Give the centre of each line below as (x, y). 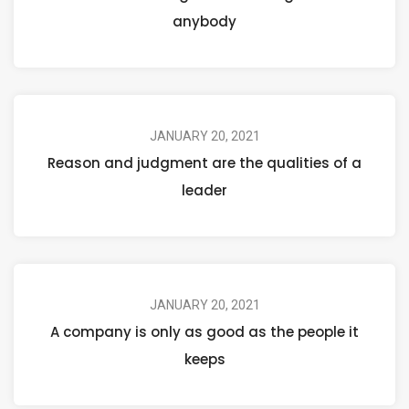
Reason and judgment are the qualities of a (204, 163)
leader (204, 190)
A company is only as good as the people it (204, 332)
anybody (204, 21)
